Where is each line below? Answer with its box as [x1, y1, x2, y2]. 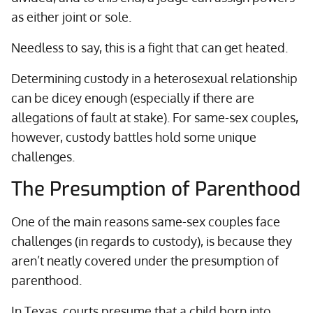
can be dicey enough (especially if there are [11, 90, 254, 105]
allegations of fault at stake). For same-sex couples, [11, 110, 298, 125]
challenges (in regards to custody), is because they [11, 233, 292, 249]
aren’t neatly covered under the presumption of [11, 253, 279, 268]
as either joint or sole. [11, 9, 131, 24]
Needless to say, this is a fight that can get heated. [11, 40, 288, 55]
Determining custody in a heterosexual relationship [11, 71, 298, 86]
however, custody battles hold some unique [11, 129, 256, 145]
